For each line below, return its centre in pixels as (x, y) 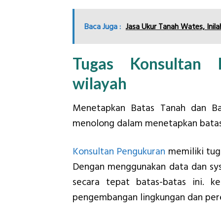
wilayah (100, 83)
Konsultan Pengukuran (119, 151)
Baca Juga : (102, 27)
